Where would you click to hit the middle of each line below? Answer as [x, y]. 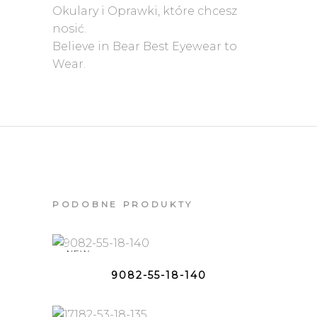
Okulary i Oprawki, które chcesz [145, 11]
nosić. [69, 29]
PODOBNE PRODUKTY [123, 204]
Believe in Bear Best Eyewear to [145, 47]
